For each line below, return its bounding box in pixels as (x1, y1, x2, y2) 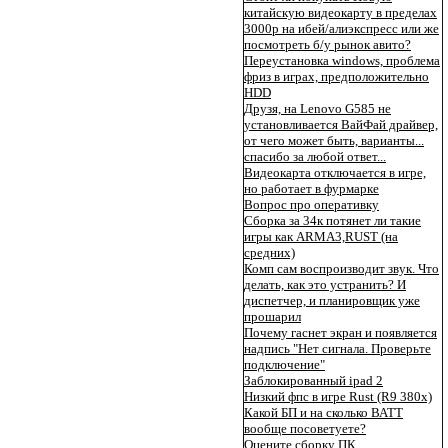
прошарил (244, 309, 301, 324)
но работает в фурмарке (244, 181, 379, 196)
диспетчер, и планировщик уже (244, 293, 420, 308)
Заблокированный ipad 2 (244, 373, 383, 388)
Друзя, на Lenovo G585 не (244, 101, 391, 116)
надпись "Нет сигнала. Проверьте (244, 341, 431, 356)
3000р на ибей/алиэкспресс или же (244, 21, 439, 36)
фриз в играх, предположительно (244, 69, 429, 84)
